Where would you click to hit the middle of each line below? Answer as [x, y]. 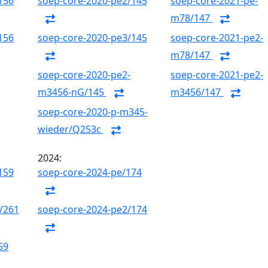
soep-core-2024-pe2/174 [92, 209]
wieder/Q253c [70, 130]
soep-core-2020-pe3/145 [92, 38]
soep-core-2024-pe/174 [89, 172]
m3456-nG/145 [72, 92]
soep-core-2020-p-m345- [92, 112]
